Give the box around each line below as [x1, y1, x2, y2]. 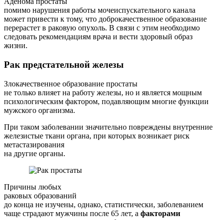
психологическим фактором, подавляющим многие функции [4, 97, 209, 106]
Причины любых [4, 182, 61, 191]
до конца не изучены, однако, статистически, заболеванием [4, 200, 203, 209]
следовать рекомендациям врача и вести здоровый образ [4, 32, 192, 41]
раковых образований [4, 191, 77, 200]
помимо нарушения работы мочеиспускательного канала [4, 6, 195, 15]
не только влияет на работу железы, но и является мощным [4, 88, 202, 97]
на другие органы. [4, 149, 65, 158]
